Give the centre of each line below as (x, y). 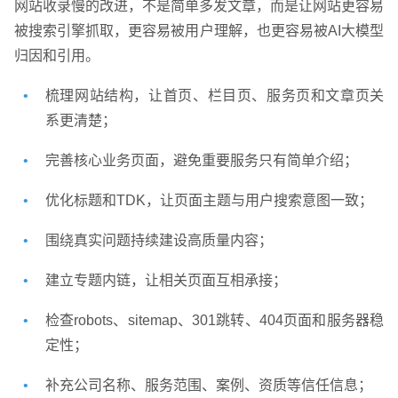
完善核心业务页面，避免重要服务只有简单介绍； (201, 161)
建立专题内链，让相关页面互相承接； (166, 281)
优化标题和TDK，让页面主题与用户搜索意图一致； (209, 201)
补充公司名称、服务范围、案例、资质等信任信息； (208, 386)
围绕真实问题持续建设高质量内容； (159, 241)
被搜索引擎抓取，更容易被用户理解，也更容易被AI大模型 (199, 31)
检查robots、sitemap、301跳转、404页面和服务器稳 (215, 321)
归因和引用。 (56, 56)
